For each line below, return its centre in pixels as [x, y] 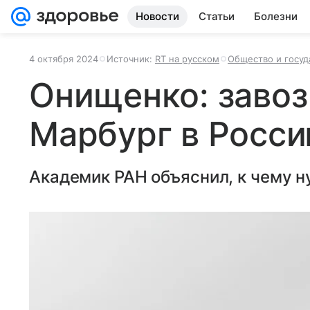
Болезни [276, 16]
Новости [157, 16]
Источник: [131, 59]
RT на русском [187, 59]
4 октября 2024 [64, 59]
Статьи [217, 16]
